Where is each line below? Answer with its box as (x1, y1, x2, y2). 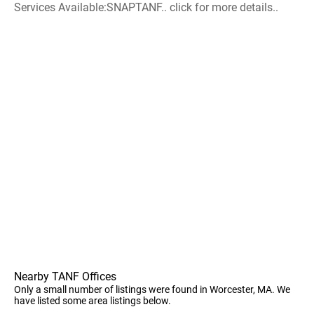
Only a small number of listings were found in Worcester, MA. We (14, 283, 290, 295)
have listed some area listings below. (14, 294, 171, 306)
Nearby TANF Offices (14, 269, 116, 283)
